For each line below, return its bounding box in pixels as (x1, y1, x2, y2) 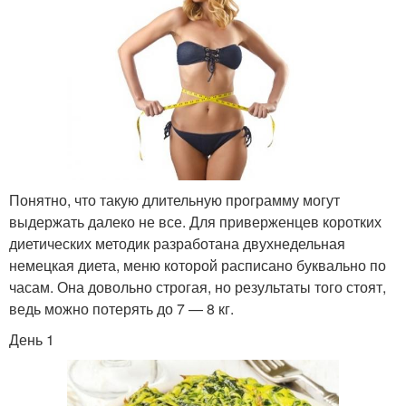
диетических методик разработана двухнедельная (9, 232, 345, 254)
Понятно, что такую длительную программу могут (9, 188, 340, 210)
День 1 (9, 328, 54, 350)
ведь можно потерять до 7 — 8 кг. (9, 297, 234, 319)
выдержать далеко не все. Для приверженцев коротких (9, 210, 382, 232)
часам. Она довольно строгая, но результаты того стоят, (9, 275, 386, 297)
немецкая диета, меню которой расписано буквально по (9, 254, 386, 275)
